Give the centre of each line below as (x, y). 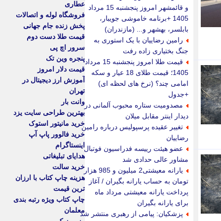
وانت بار (73, 102)
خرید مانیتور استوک (57, 124)
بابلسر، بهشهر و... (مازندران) (147, 29)
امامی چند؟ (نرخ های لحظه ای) (143, 83)
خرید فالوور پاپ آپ (57, 134)
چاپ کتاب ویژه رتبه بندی (49, 200)
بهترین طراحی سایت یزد (49, 113)
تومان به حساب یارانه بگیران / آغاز (139, 181)
